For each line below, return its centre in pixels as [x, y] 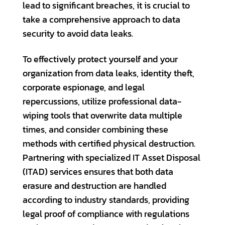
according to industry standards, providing [106, 200]
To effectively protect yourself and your [100, 60]
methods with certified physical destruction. [109, 144]
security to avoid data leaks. [78, 34]
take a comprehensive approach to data [101, 20]
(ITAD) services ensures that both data [98, 172]
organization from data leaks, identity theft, [108, 74]
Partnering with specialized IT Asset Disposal [111, 158]
